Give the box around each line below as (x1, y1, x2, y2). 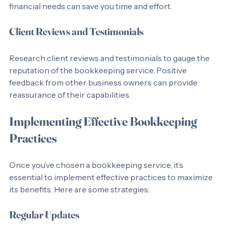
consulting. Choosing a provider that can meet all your (9, 1, 212, 11)
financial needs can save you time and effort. (9, 13, 172, 23)
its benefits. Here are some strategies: (9, 196, 150, 207)
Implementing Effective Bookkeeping (9, 126, 199, 141)
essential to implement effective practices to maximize (9, 184, 214, 194)
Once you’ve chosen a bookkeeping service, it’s (9, 172, 185, 182)
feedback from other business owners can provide (9, 90, 199, 100)
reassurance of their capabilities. (9, 102, 131, 112)
